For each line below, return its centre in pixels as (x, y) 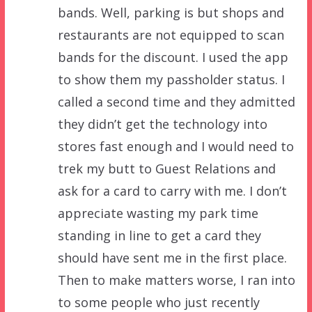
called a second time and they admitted (176, 101)
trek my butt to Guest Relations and (166, 168)
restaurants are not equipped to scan (171, 34)
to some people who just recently (158, 302)
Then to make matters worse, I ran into (176, 280)
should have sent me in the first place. (172, 257)
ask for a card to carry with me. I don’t (172, 190)
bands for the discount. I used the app (173, 57)
